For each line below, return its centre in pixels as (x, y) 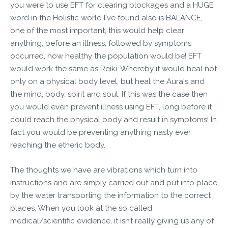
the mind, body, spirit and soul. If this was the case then (109, 94)
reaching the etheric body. (58, 145)
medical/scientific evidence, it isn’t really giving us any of (112, 221)
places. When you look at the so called (81, 208)
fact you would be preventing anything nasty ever (101, 132)
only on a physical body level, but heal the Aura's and (107, 81)
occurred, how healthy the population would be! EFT (106, 56)
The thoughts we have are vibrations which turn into (104, 170)
